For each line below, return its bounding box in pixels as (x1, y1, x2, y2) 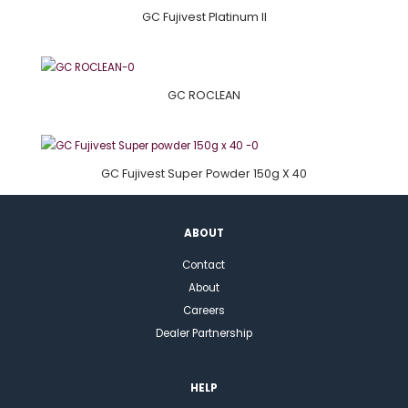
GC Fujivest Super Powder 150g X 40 (101, 166, 307, 182)
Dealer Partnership (155, 326, 252, 342)
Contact (182, 258, 226, 273)
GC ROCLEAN (168, 87, 240, 103)
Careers (182, 303, 225, 319)
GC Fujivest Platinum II (141, 8, 267, 25)
